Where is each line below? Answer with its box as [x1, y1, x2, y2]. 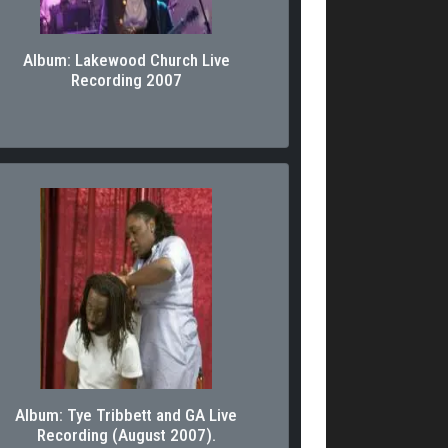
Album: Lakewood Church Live [22, 49, 230, 70]
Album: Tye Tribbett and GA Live [15, 404, 237, 425]
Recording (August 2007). [36, 424, 216, 445]
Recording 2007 [70, 69, 182, 90]
